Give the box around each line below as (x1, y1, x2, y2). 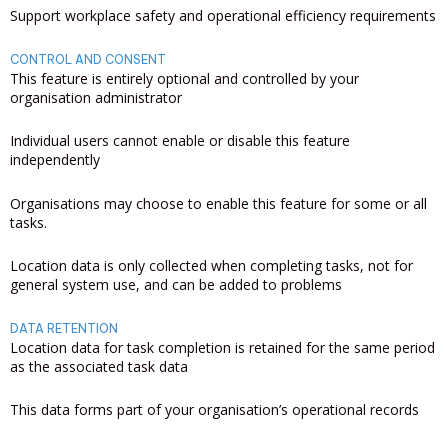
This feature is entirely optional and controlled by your (10, 68, 359, 88)
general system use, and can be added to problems (10, 275, 342, 294)
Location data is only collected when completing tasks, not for (10, 256, 413, 275)
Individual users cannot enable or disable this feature (10, 131, 350, 150)
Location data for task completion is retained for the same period (10, 337, 435, 357)
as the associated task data (10, 356, 188, 376)
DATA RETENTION (10, 320, 118, 336)
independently (10, 150, 100, 169)
